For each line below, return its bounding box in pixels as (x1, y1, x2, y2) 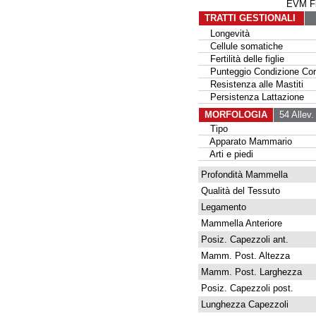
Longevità (198, 28, 250, 39)
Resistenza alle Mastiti (198, 79, 303, 90)
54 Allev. (273, 109, 314, 120)
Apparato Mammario (198, 136, 292, 147)
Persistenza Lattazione (198, 92, 304, 102)
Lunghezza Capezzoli (197, 299, 288, 310)
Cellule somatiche (198, 41, 283, 51)
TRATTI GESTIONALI (204, 13, 298, 23)
